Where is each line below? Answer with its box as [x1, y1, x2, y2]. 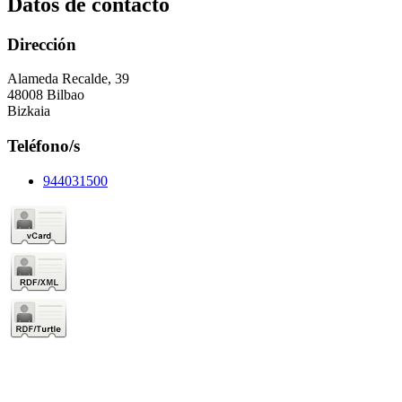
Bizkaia [7, 103, 50, 119]
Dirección [7, 34, 76, 54]
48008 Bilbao [7, 87, 84, 103]
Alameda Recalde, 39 [7, 71, 129, 87]
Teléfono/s [7, 136, 80, 156]
